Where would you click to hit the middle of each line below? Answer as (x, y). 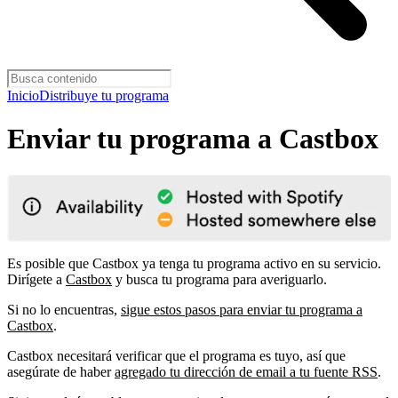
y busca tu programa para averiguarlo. (219, 279)
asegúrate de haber (61, 371)
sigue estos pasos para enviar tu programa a (242, 309)
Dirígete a (36, 279)
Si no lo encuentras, (64, 309)
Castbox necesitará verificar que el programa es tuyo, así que (176, 355)
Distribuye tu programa (104, 96)
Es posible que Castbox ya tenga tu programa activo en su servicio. (194, 263)
